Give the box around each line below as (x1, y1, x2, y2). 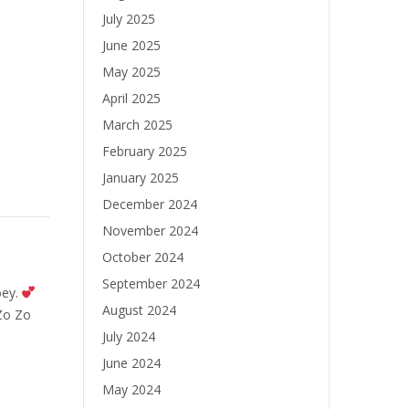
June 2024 (102, 354, 161, 372)
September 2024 (102, 275, 200, 292)
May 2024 (102, 381, 161, 398)
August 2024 (102, 301, 176, 319)
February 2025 (102, 142, 187, 160)
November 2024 (102, 222, 198, 239)
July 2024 (102, 328, 155, 345)
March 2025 (102, 116, 173, 133)
